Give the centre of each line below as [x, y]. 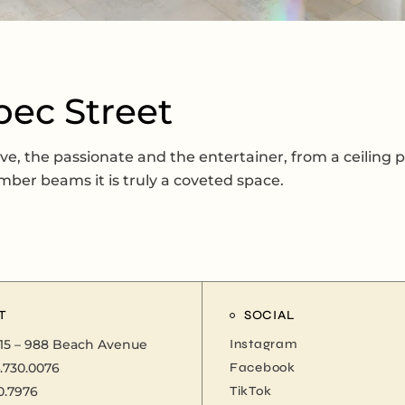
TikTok [251, 391]
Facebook [263, 368]
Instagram [264, 344]
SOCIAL [269, 316]
